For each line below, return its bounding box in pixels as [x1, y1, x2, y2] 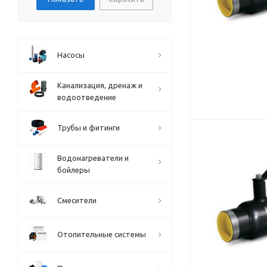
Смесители [57, 196, 97, 204]
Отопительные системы [57, 230, 146, 238]
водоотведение [57, 93, 116, 101]
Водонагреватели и [57, 154, 129, 162]
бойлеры [57, 166, 90, 174]
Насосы [57, 51, 85, 59]
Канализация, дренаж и [57, 81, 142, 89]
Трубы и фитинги [57, 123, 120, 132]
